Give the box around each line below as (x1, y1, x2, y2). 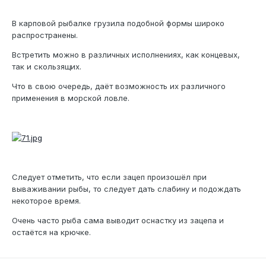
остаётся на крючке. (12, 227, 91, 237)
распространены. (12, 30, 78, 40)
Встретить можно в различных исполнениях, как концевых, (12, 49, 240, 59)
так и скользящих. (12, 61, 81, 71)
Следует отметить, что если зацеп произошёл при (12, 172, 207, 182)
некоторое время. (12, 196, 81, 206)
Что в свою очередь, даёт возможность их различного (12, 81, 226, 91)
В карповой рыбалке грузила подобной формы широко (12, 18, 224, 28)
